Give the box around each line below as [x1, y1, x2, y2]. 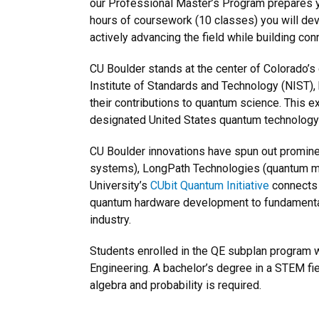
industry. [90, 213, 131, 226]
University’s [90, 179, 150, 192]
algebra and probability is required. [90, 278, 264, 292]
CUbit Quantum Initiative [150, 179, 269, 192]
